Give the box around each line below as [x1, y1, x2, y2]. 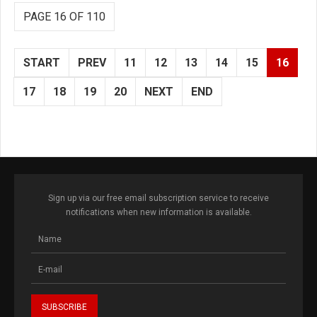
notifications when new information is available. [65, 207, 252, 217]
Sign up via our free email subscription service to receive [48, 192, 269, 203]
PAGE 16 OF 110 [23, 9, 105, 23]
